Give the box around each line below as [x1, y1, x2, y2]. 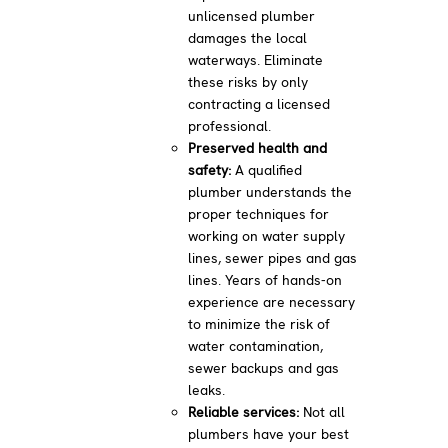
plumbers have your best [188, 424, 350, 443]
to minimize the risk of [188, 314, 331, 333]
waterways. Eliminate [188, 50, 324, 69]
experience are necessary [188, 292, 356, 311]
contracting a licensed [188, 94, 331, 113]
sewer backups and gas [188, 358, 340, 377]
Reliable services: [188, 402, 300, 421]
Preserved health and [188, 138, 328, 157]
